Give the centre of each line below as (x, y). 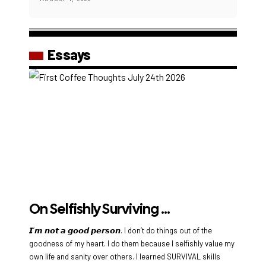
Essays (69, 55)
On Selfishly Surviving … (99, 209)
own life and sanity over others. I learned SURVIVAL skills (125, 257)
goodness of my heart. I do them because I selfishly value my (132, 244)
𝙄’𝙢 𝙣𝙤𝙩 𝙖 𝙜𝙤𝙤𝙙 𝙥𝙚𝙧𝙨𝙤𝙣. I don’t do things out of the (121, 231)
